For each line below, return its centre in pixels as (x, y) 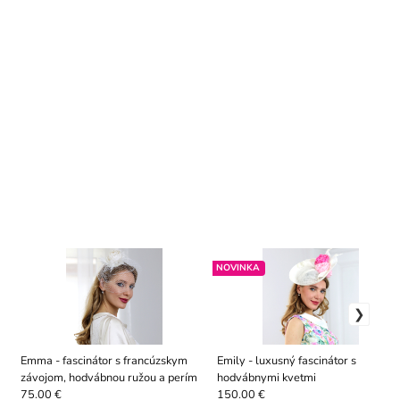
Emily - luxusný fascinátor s (286, 361)
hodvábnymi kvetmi (266, 378)
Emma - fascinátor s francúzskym (104, 361)
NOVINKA (237, 268)
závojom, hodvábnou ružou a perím (108, 378)
